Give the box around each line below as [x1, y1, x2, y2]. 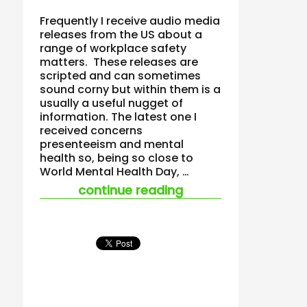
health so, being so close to [40, 149, 194, 166]
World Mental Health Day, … [40, 163, 190, 180]
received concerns [40, 122, 143, 138]
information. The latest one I [40, 108, 197, 125]
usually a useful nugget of [40, 95, 184, 111]
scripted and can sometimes [40, 67, 201, 84]
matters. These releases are [40, 53, 199, 70]
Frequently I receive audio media [40, 12, 221, 29]
